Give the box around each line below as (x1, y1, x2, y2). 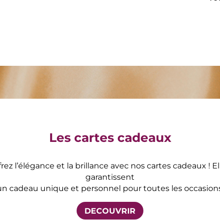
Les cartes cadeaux (49, 130, 171, 145)
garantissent (85, 172, 135, 182)
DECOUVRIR (84, 206, 136, 216)
